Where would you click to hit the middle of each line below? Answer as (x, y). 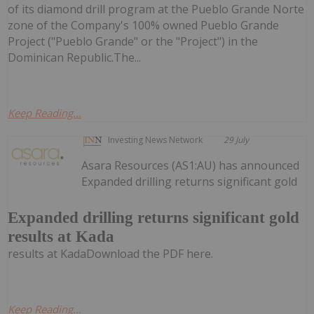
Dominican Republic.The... (74, 57)
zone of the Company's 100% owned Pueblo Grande (143, 25)
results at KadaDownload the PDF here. (110, 253)
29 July (237, 139)
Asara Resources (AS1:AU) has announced (191, 165)
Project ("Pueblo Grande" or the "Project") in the (133, 41)
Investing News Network (156, 139)
